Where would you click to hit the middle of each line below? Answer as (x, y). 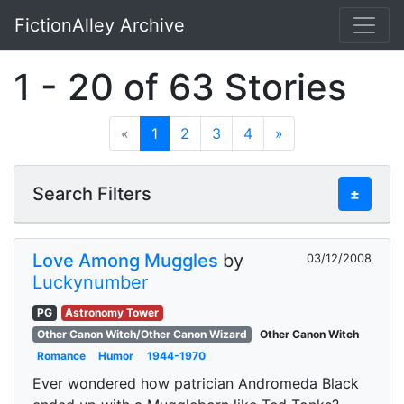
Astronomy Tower (112, 312)
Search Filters (92, 194)
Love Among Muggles (125, 261)
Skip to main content (86, 36)
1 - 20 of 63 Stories (180, 87)
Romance (61, 356)
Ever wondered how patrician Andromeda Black (196, 383)
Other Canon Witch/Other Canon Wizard (142, 334)
